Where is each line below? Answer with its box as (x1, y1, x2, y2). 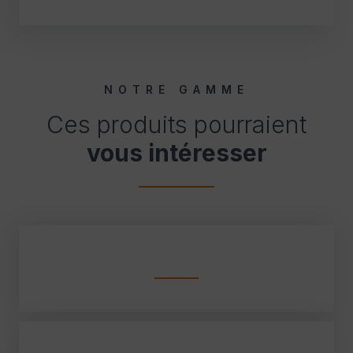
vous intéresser (86, 138, 267, 167)
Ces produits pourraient (46, 110, 307, 139)
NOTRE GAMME (104, 82, 249, 96)
